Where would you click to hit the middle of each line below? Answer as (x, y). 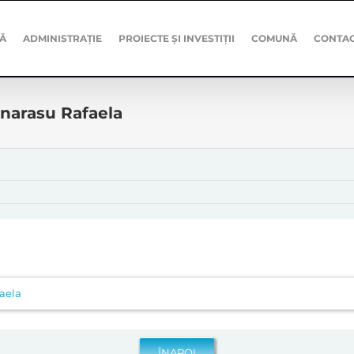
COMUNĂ (275, 38)
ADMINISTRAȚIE (63, 38)
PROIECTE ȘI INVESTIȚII (177, 38)
